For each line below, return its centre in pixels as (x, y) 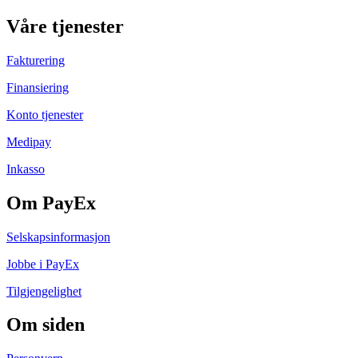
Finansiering (38, 87)
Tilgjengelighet (44, 291)
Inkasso (26, 169)
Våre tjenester (65, 26)
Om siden (46, 325)
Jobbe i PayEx (43, 264)
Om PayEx (51, 203)
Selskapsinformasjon (58, 237)
